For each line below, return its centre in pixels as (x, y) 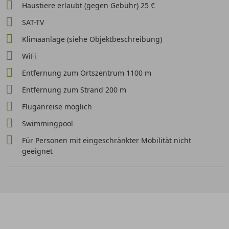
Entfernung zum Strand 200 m (74, 90)
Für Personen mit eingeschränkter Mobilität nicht (106, 140)
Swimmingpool (47, 123)
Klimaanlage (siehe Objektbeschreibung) (92, 39)
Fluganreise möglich (57, 107)
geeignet (37, 151)
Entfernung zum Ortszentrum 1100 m (86, 73)
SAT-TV (33, 22)
